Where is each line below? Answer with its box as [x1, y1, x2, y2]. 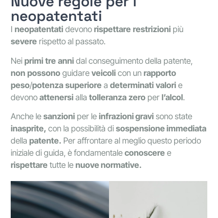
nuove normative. [75, 160, 142, 170]
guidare [60, 68, 92, 78]
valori [156, 80, 177, 90]
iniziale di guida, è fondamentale [11, 147, 125, 158]
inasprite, [11, 123, 47, 133]
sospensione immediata [116, 123, 207, 133]
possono [27, 68, 61, 78]
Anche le [11, 111, 44, 121]
